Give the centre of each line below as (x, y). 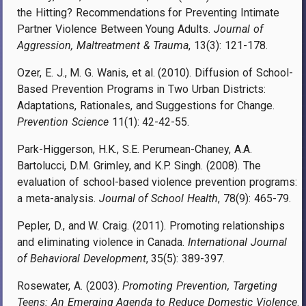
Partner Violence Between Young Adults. (115, 29)
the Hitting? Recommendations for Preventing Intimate (148, 12)
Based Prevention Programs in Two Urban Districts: (141, 89)
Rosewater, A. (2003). (70, 286)
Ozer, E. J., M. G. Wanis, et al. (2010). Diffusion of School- (155, 72)
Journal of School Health (158, 198)
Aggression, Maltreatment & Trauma (103, 45)
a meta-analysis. (58, 198)
